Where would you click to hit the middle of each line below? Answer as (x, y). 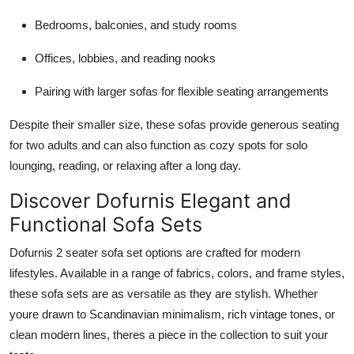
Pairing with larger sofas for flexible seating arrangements (182, 91)
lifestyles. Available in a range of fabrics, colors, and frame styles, (177, 273)
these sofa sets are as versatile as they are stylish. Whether (164, 293)
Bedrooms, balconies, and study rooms (136, 24)
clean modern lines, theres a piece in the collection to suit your (169, 334)
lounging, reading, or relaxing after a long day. (125, 165)
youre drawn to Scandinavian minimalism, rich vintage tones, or (172, 314)
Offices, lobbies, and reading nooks (125, 58)
